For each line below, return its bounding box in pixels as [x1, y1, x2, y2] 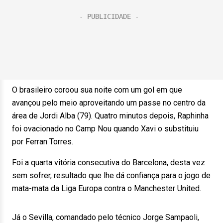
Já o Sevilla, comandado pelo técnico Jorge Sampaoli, [12, 213, 199, 222]
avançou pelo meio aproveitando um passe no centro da [12, 98, 206, 108]
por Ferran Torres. [12, 137, 73, 146]
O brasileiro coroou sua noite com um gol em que [12, 85, 182, 95]
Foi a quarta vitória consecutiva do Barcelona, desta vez [12, 158, 205, 167]
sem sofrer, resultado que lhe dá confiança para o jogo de [12, 171, 211, 180]
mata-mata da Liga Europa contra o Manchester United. [12, 184, 201, 193]
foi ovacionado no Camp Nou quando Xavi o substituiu [12, 124, 199, 133]
